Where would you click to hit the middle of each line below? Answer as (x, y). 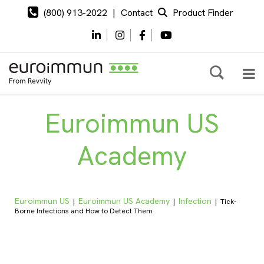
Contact (137, 13)
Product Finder (203, 13)
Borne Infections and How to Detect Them (84, 211)
